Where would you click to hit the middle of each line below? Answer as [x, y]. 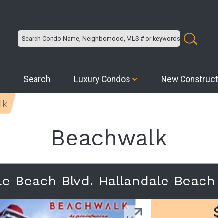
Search [37, 79]
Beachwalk [109, 138]
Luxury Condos [102, 79]
